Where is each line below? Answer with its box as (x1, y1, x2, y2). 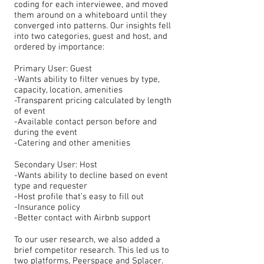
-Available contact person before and (14, 117, 157, 127)
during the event (14, 127, 77, 138)
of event (14, 106, 45, 117)
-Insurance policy (14, 202, 80, 213)
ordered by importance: (14, 42, 104, 52)
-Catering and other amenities (14, 138, 130, 148)
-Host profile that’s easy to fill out (14, 192, 144, 202)
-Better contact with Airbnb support (14, 213, 151, 223)
